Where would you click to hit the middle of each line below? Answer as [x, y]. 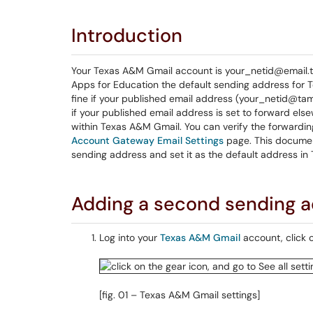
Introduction [127, 35]
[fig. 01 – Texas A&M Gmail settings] [180, 295]
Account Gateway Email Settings [147, 140]
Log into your [130, 238]
